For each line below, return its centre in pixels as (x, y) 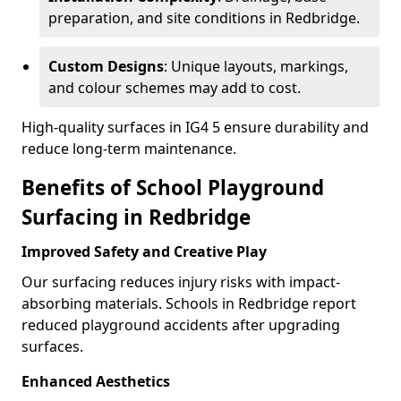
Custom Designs (106, 66)
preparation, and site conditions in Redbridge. (204, 18)
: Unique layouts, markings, (256, 66)
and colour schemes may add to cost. (175, 88)
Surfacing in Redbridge (136, 217)
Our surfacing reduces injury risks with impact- (181, 282)
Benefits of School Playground (173, 188)
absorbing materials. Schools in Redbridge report (189, 303)
